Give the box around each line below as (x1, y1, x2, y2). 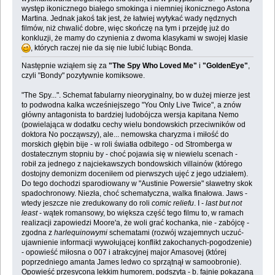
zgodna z (21, 228, 54, 238)
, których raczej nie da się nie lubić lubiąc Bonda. (30, 43, 193, 52)
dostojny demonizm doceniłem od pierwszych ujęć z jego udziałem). (21, 169, 248, 179)
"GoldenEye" (202, 61, 248, 71)
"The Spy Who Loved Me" (108, 61, 197, 71)
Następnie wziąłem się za (21, 61, 109, 71)
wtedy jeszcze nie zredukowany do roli (21, 199, 152, 208)
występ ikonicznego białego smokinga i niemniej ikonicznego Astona (21, 4, 250, 13)
